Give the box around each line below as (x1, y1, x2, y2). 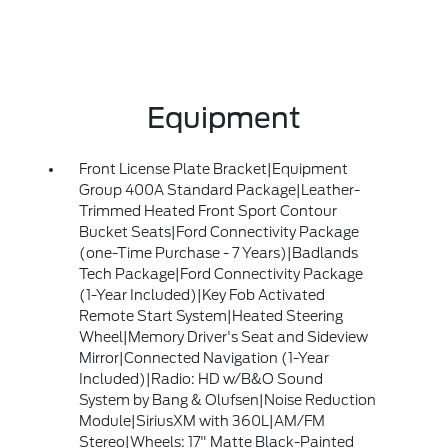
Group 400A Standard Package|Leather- (78, 182, 360, 199)
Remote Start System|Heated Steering (78, 308, 343, 325)
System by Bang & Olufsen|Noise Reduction (78, 392, 376, 409)
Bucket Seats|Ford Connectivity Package (78, 224, 359, 241)
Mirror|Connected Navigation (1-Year (78, 350, 329, 367)
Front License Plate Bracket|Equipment (78, 161, 348, 178)
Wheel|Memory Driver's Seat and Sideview (78, 329, 368, 346)
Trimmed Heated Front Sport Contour (78, 203, 337, 220)
